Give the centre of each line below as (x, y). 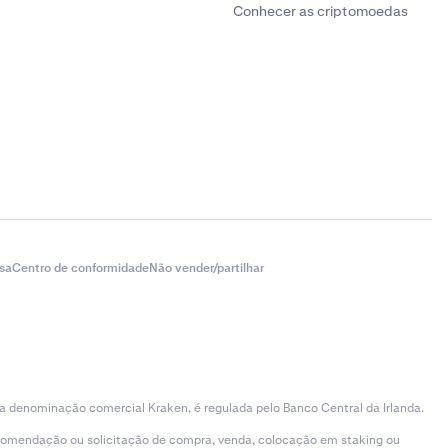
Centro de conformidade (80, 268)
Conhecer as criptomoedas (321, 11)
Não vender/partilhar (206, 268)
